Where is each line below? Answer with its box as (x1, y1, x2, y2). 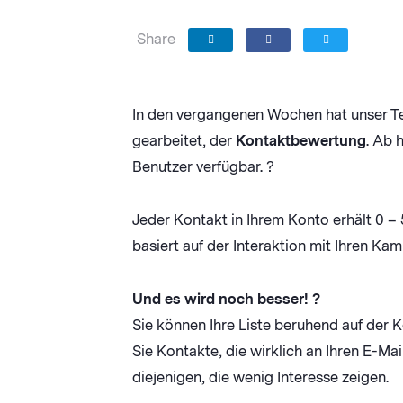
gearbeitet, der (132, 132, 236, 149)
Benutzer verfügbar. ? (132, 158, 274, 175)
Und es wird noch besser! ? (132, 291, 320, 308)
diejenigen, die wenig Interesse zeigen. (132, 369, 389, 386)
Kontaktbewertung (236, 132, 366, 149)
